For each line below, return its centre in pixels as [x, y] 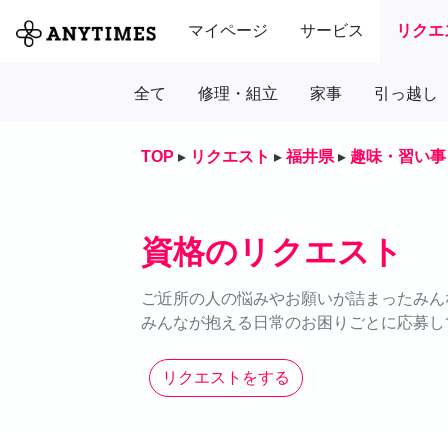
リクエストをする [226, 377]
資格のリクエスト [272, 251]
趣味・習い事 [398, 156]
